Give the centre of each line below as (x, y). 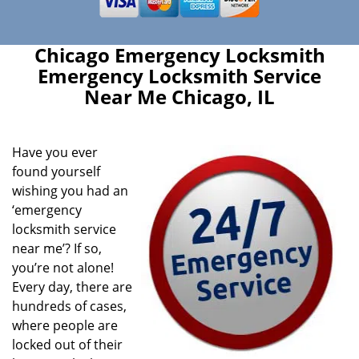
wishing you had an (70, 191)
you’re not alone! (63, 268)
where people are (65, 325)
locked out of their (67, 345)
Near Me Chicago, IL (179, 97)
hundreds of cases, (69, 306)
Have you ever (55, 152)
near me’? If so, (57, 248)
